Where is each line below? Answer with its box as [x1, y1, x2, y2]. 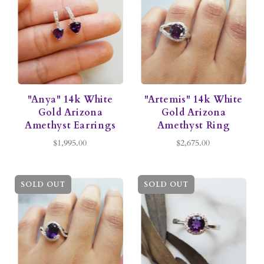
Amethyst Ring [157, 119, 230, 133]
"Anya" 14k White [27, 93, 114, 107]
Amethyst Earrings [25, 119, 116, 133]
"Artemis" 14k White [144, 93, 243, 107]
